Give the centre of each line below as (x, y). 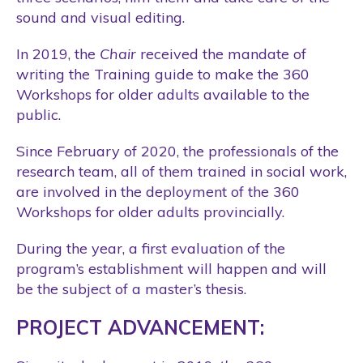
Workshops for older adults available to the (163, 94)
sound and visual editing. (100, 17)
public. (38, 114)
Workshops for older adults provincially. (150, 211)
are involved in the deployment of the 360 (158, 191)
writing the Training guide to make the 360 (163, 74)
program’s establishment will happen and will (171, 268)
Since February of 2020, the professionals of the (177, 151)
